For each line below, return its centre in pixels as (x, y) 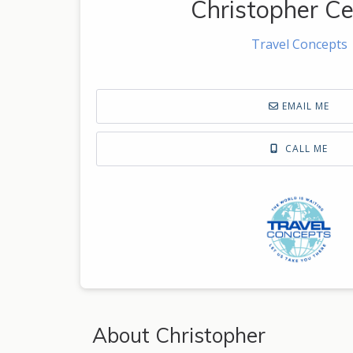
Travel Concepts (299, 44)
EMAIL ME (304, 106)
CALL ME (305, 149)
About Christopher (179, 335)
